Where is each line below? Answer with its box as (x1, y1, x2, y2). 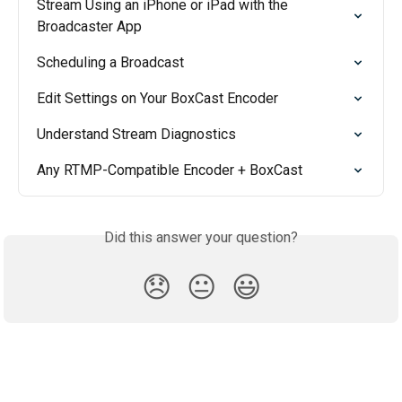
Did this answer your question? (104, 229, 298, 247)
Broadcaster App (37, 18, 142, 36)
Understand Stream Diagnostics (37, 126, 236, 144)
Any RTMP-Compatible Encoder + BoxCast (37, 162, 302, 179)
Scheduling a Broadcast (37, 54, 184, 72)
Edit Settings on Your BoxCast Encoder (37, 90, 278, 108)
